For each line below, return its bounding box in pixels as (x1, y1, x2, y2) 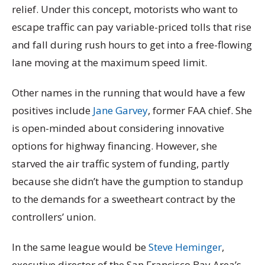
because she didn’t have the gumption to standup (12, 174, 243, 189)
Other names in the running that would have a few (12, 86, 245, 100)
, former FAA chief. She (148, 104, 252, 118)
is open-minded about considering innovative (12, 121, 224, 135)
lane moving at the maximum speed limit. (12, 55, 207, 69)
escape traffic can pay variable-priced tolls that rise (12, 20, 251, 34)
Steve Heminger (148, 240, 222, 254)
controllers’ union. (12, 210, 96, 224)
